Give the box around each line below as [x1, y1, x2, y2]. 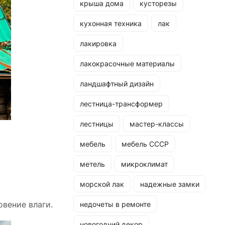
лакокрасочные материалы [80, 59, 175, 68]
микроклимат [121, 159, 168, 168]
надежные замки [140, 179, 199, 188]
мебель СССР [122, 139, 169, 148]
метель [80, 159, 105, 168]
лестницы [80, 119, 114, 128]
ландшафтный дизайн [80, 79, 154, 88]
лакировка [80, 39, 117, 48]
